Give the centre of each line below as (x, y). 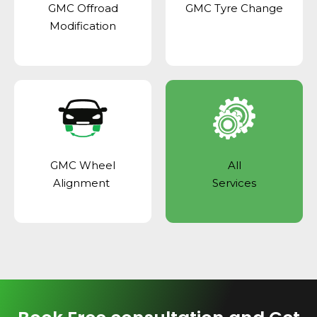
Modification (83, 26)
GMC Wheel (83, 166)
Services (234, 183)
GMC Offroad (83, 8)
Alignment (83, 183)
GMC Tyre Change (234, 8)
